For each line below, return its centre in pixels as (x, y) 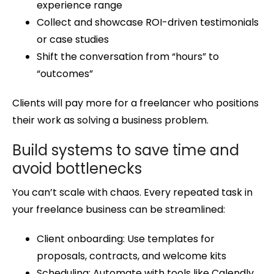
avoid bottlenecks (77, 169)
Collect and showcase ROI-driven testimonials (148, 23)
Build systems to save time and (126, 150)
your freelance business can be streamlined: (119, 210)
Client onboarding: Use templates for (126, 239)
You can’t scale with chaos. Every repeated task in (132, 193)
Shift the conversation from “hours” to (128, 57)
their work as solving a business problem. (110, 120)
